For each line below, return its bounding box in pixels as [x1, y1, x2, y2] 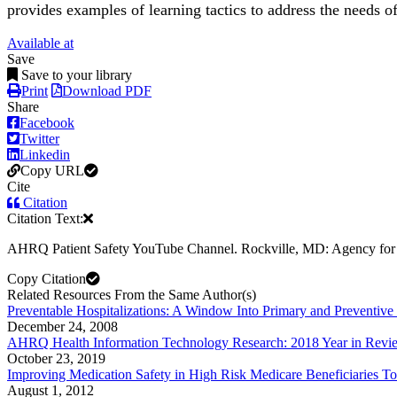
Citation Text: [7, 211, 83, 227]
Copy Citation [7, 271, 86, 287]
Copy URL [20, 163, 84, 179]
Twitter [19, 131, 59, 147]
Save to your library [21, 67, 132, 83]
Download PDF [62, 83, 152, 99]
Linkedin [19, 147, 70, 163]
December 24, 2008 [7, 319, 118, 335]
